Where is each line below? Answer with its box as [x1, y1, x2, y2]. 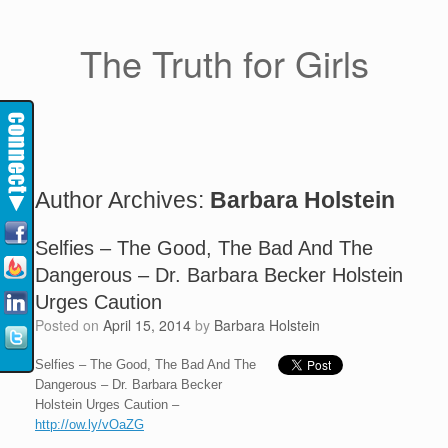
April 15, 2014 [103, 315, 191, 335]
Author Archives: [35, 187, 210, 213]
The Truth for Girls [79, 37, 369, 88]
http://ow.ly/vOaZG [35, 417, 144, 432]
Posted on [44, 315, 103, 335]
